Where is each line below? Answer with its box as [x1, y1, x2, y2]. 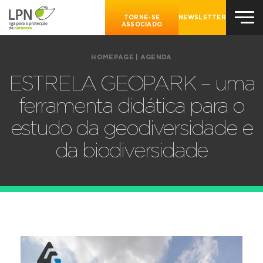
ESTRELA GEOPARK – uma [8, 74, 255, 95]
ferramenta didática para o [19, 96, 244, 117]
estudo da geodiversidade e [10, 119, 253, 139]
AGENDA [140, 54, 172, 60]
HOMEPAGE [91, 54, 134, 60]
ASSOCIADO [121, 22, 163, 28]
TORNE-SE [123, 15, 160, 21]
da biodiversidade [55, 141, 208, 161]
